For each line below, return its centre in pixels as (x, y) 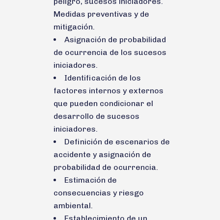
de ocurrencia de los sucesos (110, 52)
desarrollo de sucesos (96, 116)
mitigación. (74, 27)
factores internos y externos (109, 90)
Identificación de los (103, 78)
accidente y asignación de (102, 154)
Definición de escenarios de (117, 141)
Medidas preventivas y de (101, 14)
